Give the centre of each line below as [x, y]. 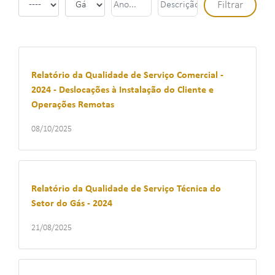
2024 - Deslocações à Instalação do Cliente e [122, 90]
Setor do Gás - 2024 [72, 204]
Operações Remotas [73, 105]
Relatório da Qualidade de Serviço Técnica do [126, 189]
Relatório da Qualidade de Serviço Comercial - [127, 76]
